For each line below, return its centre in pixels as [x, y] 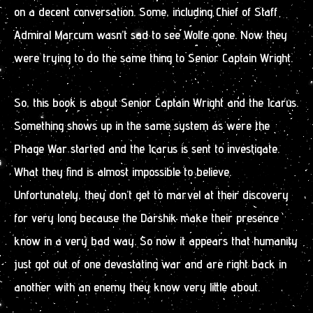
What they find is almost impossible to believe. [123, 172]
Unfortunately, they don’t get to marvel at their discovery [151, 195]
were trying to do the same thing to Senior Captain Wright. [153, 57]
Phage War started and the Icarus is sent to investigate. [147, 148]
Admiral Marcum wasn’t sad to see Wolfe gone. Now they [151, 34]
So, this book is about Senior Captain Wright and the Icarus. [156, 102]
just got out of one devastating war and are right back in [150, 264]
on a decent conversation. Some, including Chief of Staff [146, 11]
